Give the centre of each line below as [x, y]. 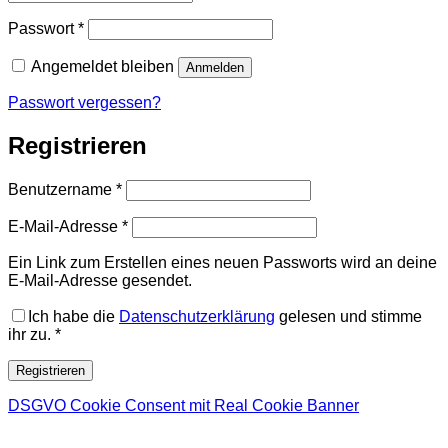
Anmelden [215, 68]
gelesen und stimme [348, 316]
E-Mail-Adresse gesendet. [100, 280]
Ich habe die [73, 316]
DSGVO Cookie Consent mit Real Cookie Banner [183, 405]
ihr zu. [29, 334]
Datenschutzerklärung [197, 316]
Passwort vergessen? [84, 103]
